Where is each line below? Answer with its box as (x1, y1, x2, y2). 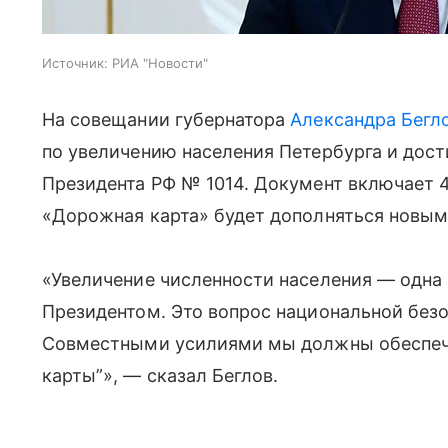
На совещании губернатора (42, 109, 291, 130)
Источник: (42, 55, 108, 71)
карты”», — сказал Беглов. (42, 365, 279, 386)
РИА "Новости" (112, 55, 208, 71)
